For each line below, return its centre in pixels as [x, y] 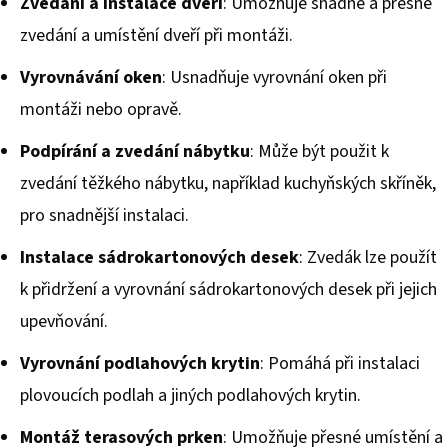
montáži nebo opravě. [101, 109]
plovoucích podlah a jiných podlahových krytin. [190, 395]
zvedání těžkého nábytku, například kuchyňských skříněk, [228, 183]
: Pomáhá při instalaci [340, 363]
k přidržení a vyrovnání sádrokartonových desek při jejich [228, 289]
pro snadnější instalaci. [104, 215]
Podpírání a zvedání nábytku [135, 151]
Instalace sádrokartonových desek [159, 257]
